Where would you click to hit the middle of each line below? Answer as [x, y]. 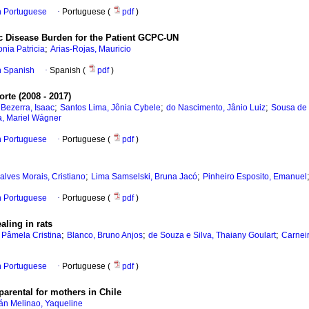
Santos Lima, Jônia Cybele [110, 108]
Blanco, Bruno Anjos [105, 236]
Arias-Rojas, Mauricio [91, 49]
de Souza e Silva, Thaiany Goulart [212, 236]
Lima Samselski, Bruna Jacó [144, 177]
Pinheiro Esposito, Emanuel [255, 177]
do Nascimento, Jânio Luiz [216, 108]
